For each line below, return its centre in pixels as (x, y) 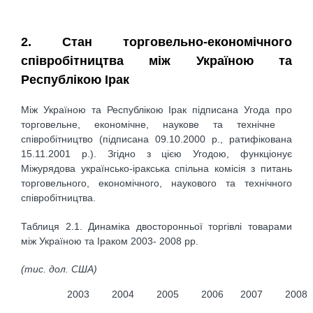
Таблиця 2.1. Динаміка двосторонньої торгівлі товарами (156, 226)
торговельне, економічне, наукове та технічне (156, 125)
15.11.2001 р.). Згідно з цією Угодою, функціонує (156, 154)
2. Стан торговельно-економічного (156, 42)
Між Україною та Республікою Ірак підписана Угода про (156, 110)
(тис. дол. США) (59, 269)
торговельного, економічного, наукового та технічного (156, 183)
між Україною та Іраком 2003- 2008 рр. (110, 241)
